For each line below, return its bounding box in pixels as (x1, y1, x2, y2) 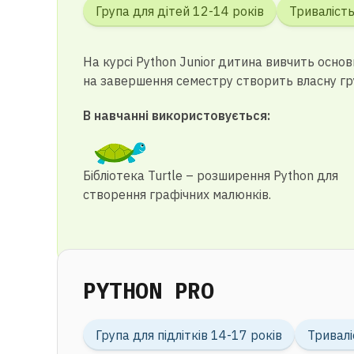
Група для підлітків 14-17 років (96, 327, 282, 343)
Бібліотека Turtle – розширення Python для (83, 168, 338, 183)
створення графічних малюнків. (83, 186, 271, 202)
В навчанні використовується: (83, 107, 270, 123)
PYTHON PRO (83, 276, 213, 305)
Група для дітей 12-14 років (96, 3, 264, 19)
